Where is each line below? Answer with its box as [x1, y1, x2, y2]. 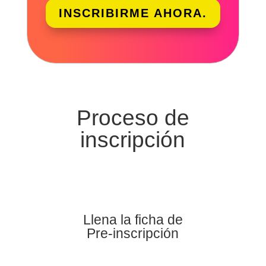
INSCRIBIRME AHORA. [58, 7, 207, 20]
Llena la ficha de [83, 212, 183, 228]
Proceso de [76, 106, 189, 131]
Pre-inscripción [87, 226, 179, 242]
